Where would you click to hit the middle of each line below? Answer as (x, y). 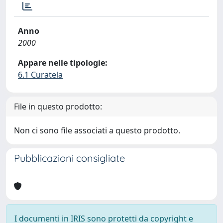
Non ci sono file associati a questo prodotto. (97, 130)
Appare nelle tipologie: (63, 63)
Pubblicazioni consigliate (69, 158)
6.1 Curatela (40, 75)
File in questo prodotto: (58, 107)
